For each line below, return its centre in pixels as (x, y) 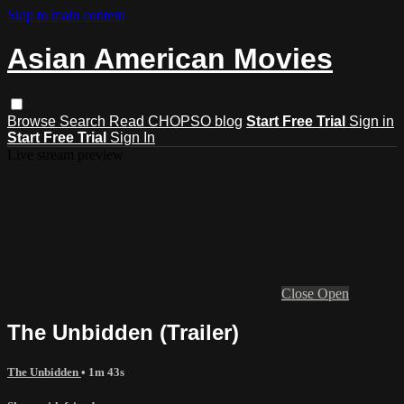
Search (84, 121)
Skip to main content (66, 15)
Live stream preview (65, 154)
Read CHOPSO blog (176, 121)
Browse (33, 121)
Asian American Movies (170, 59)
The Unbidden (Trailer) (123, 332)
